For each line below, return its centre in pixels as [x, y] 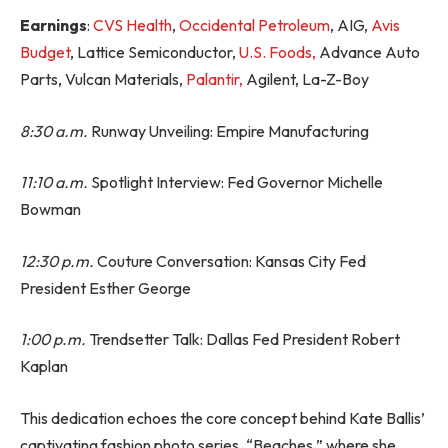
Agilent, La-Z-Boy [306, 79]
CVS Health [132, 25]
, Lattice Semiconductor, [154, 52]
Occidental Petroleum [254, 25]
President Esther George [105, 287]
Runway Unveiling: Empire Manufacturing [228, 130]
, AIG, [350, 25]
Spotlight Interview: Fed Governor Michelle [237, 182]
